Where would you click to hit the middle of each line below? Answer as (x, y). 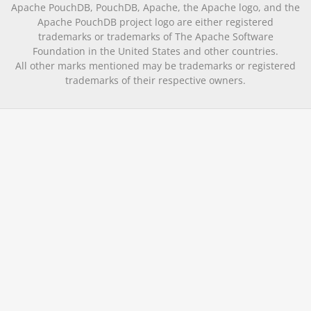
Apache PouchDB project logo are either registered (155, 22)
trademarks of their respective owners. (155, 81)
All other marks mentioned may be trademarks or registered (155, 66)
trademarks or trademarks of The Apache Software (155, 37)
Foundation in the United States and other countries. (155, 51)
